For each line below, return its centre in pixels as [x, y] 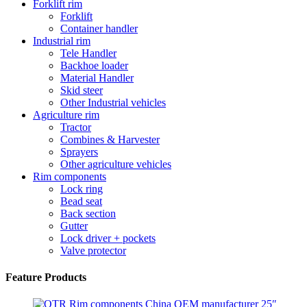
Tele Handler [88, 53]
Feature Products [46, 277]
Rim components [70, 176]
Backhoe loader [94, 65]
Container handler [99, 28]
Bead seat [81, 201]
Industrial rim [62, 40]
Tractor [76, 127]
